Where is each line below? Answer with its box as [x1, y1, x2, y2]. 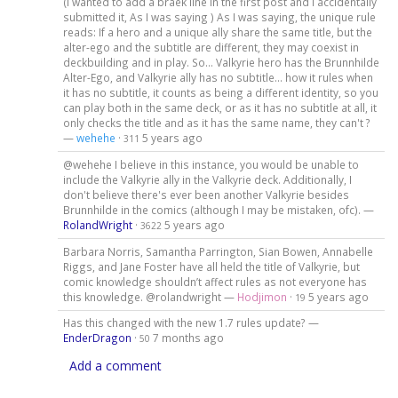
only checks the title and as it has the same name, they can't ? [62, 115, 370, 130]
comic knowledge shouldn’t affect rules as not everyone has [62, 274, 367, 289]
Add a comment [69, 357, 162, 375]
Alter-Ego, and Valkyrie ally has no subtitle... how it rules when [62, 69, 373, 84]
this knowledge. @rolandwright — [62, 289, 237, 304]
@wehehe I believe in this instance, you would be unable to [62, 156, 359, 171]
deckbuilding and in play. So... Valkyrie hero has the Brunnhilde [62, 54, 379, 69]
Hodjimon [236, 289, 287, 304]
